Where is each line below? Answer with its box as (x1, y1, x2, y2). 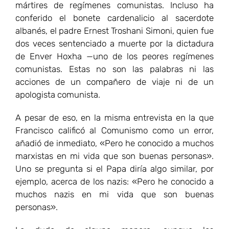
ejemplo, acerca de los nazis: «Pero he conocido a (15, 176, 214, 187)
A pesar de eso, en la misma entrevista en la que (15, 112, 214, 123)
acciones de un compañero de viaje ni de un (15, 76, 214, 87)
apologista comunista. (15, 89, 100, 100)
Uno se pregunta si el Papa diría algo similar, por (15, 163, 214, 174)
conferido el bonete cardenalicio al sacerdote (15, 12, 214, 23)
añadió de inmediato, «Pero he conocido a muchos (15, 138, 214, 148)
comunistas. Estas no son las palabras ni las (15, 63, 214, 74)
